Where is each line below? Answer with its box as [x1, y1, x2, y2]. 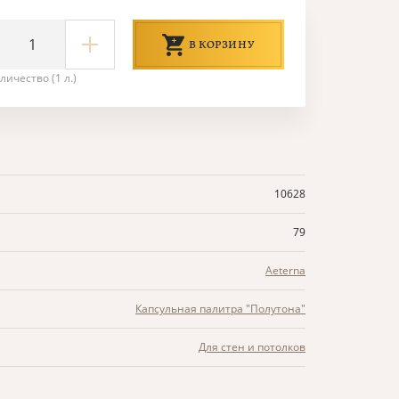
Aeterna [265, 263, 305, 278]
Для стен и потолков [199, 339, 305, 354]
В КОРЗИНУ [188, 37, 256, 52]
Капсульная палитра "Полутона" [135, 301, 305, 316]
